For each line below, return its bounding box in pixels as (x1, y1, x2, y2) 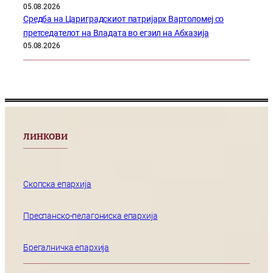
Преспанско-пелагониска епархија (23, 211, 158, 222)
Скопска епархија (23, 179, 91, 190)
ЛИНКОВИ (23, 132, 68, 142)
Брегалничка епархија (23, 242, 110, 253)
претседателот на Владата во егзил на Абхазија (23, 27, 209, 38)
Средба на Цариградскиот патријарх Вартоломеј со (23, 13, 224, 24)
